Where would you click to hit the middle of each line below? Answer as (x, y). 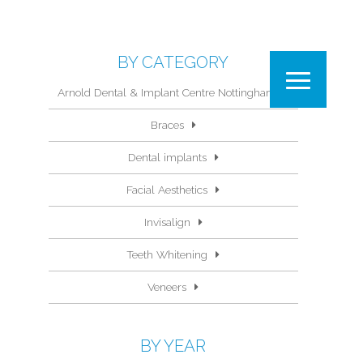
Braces (167, 125)
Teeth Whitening (167, 254)
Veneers (167, 287)
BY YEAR (173, 346)
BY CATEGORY (173, 62)
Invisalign (167, 222)
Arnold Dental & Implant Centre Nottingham (167, 92)
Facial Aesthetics (167, 190)
